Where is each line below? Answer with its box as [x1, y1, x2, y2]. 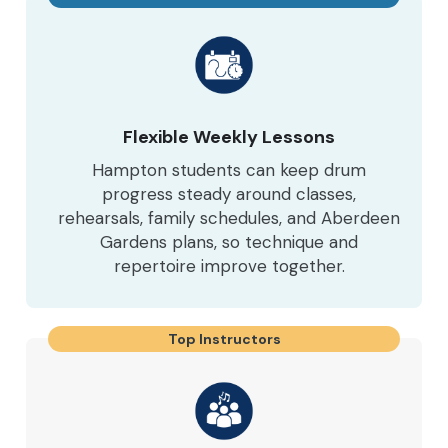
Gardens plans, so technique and [100, 231, 358, 253]
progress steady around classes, [102, 183, 356, 205]
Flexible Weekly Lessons [123, 125, 335, 149]
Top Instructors [167, 330, 281, 348]
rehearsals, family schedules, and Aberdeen [58, 207, 400, 229]
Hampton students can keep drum [92, 159, 366, 181]
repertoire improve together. [113, 255, 345, 277]
